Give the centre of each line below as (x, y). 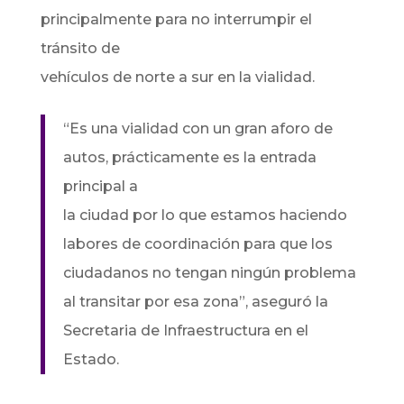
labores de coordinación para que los (197, 244)
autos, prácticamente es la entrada (189, 157)
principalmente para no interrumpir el (176, 19)
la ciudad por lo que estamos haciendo (205, 215)
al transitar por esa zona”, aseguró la (195, 302)
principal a (100, 186)
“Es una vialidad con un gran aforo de (197, 129)
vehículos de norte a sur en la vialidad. (177, 77)
